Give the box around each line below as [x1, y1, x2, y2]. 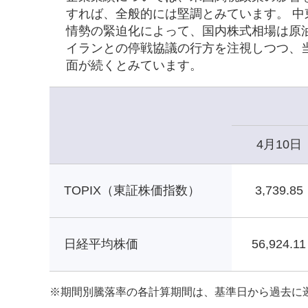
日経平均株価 [64, 236, 138, 251]
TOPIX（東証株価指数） [64, 183, 200, 197]
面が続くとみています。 [66, 58, 202, 72]
